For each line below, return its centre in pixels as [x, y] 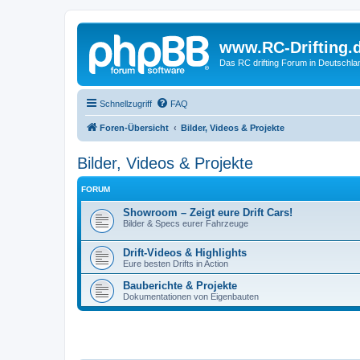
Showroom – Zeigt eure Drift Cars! [208, 212]
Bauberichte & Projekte [180, 285]
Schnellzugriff [126, 103]
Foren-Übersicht [134, 127]
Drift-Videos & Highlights [185, 252]
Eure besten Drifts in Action [176, 263]
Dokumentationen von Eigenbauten [191, 296]
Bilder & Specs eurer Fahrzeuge [186, 223]
